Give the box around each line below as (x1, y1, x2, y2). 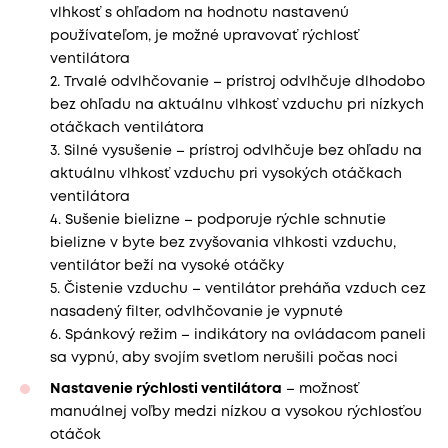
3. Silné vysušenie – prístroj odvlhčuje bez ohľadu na (50, 145, 422, 158)
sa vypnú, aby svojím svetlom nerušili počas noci (50, 352, 398, 365)
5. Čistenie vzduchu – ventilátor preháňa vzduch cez (50, 283, 426, 296)
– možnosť (282, 382, 359, 395)
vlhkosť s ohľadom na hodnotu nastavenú (50, 7, 349, 20)
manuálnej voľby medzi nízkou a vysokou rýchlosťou (50, 405, 422, 418)
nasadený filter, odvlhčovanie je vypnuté (50, 306, 343, 319)
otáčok (50, 428, 105, 441)
